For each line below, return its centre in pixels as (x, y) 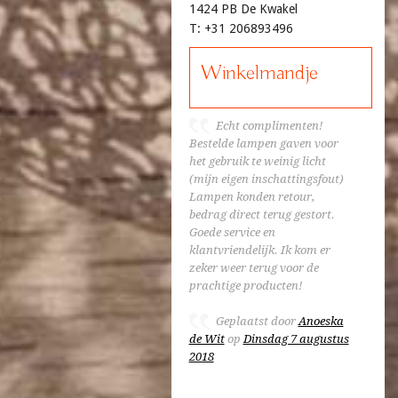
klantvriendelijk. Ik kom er (259, 250)
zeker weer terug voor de (254, 268)
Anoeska (321, 321)
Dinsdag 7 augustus (296, 339)
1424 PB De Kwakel (243, 9)
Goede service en (232, 232)
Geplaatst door (257, 321)
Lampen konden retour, (251, 197)
